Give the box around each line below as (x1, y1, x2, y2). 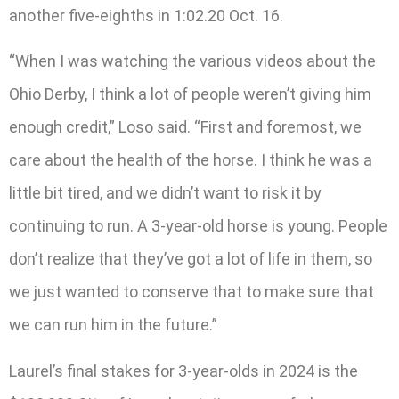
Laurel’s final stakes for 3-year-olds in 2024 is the (9, 361, 358, 380)
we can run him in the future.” (9, 315, 217, 335)
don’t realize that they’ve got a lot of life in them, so (9, 249, 372, 269)
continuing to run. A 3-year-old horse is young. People (9, 216, 387, 236)
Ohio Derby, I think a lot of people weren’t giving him (9, 85, 371, 104)
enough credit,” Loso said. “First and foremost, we (9, 118, 362, 137)
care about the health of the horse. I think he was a (9, 151, 372, 170)
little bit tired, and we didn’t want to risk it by (9, 183, 322, 203)
